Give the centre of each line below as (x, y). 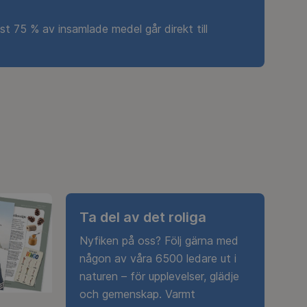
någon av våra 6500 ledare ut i (158, 258)
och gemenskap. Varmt (137, 294)
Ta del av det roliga (143, 217)
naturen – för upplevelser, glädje (159, 276)
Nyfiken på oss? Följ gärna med (159, 240)
